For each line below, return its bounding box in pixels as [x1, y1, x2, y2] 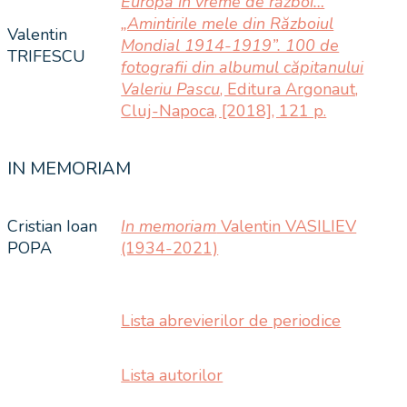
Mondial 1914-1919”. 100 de [121, 34, 340, 56]
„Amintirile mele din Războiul [121, 12, 334, 35]
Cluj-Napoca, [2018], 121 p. [121, 99, 327, 122]
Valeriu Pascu [121, 77, 221, 100]
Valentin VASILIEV [216, 214, 357, 237]
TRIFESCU [7, 45, 85, 67]
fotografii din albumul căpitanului [121, 55, 364, 78]
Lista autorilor [121, 363, 223, 386]
